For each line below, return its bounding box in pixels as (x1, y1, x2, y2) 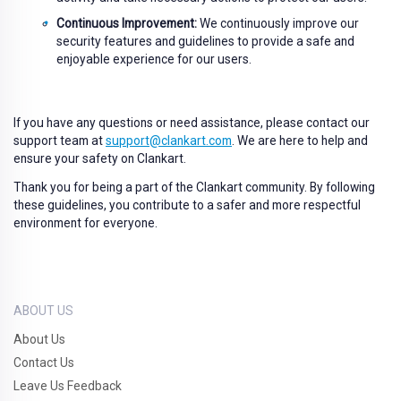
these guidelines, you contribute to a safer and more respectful (13, 198, 361, 212)
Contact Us (13, 355, 74, 370)
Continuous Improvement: (56, 16, 197, 30)
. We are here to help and (232, 133, 368, 148)
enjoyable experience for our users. (56, 52, 252, 66)
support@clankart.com (106, 133, 232, 148)
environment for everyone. (13, 216, 158, 230)
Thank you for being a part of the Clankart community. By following (13, 180, 375, 194)
